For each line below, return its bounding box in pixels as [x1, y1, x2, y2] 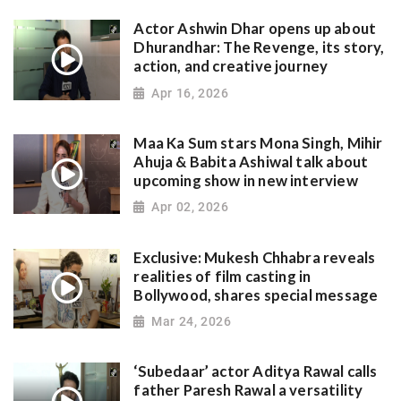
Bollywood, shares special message [133, 286, 379, 304]
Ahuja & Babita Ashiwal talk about [133, 152, 369, 171]
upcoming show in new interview [133, 171, 358, 190]
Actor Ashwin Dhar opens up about [133, 20, 377, 38]
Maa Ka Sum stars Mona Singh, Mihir [133, 133, 383, 152]
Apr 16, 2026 [151, 85, 229, 100]
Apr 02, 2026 [151, 200, 229, 215]
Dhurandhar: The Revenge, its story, [133, 38, 385, 57]
